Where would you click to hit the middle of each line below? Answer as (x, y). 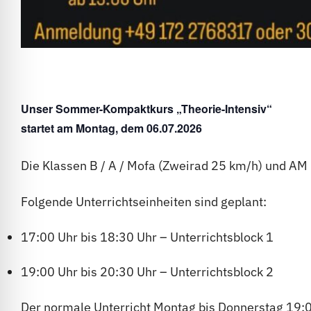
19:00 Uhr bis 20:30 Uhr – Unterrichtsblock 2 (147, 272)
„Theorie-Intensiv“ (226, 109)
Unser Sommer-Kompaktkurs (99, 109)
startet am (48, 128)
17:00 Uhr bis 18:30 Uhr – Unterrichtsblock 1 (147, 237)
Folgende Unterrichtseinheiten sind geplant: (144, 202)
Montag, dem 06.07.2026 (139, 128)
